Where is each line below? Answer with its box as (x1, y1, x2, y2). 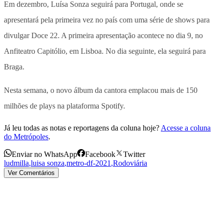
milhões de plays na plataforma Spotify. (4, 101, 125, 110)
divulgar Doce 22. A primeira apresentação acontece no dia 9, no (4, 31, 203, 40)
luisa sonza (31, 158, 65, 167)
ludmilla (4, 158, 29, 167)
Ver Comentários (8, 169, 55, 176)
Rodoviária (113, 158, 147, 167)
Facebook (85, 150, 115, 158)
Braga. (4, 62, 24, 71)
